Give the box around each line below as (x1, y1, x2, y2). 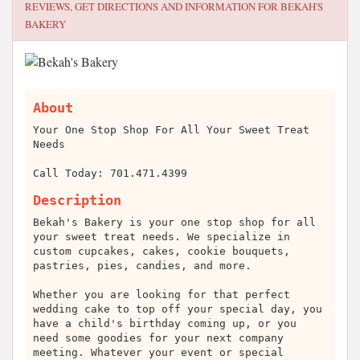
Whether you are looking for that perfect (33, 288, 290, 301)
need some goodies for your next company (33, 332, 284, 344)
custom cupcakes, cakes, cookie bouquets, (33, 245, 290, 257)
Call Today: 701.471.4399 (33, 167, 187, 179)
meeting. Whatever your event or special (33, 346, 284, 358)
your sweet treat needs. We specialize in (33, 231, 290, 243)
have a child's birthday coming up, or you (33, 317, 297, 329)
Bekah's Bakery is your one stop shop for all (33, 216, 316, 228)
